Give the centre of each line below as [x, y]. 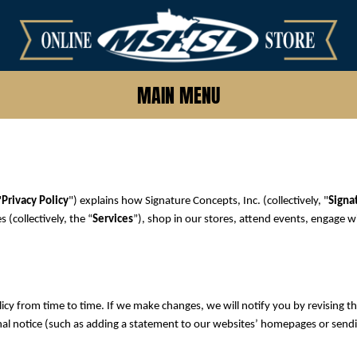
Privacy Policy [35, 201]
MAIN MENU [178, 96]
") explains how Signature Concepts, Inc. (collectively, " [198, 201]
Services [113, 219]
